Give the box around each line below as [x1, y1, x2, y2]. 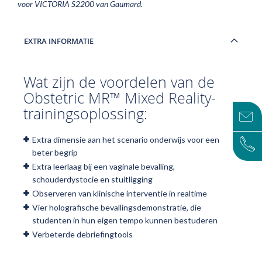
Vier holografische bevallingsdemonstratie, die [32, 202, 201, 212]
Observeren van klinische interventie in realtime [32, 188, 207, 198]
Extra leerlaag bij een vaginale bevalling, [32, 161, 175, 171]
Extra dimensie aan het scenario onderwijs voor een [32, 135, 219, 144]
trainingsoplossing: [23, 104, 147, 123]
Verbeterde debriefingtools [32, 229, 133, 239]
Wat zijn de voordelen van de [23, 73, 215, 92]
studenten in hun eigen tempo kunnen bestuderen [32, 215, 218, 225]
